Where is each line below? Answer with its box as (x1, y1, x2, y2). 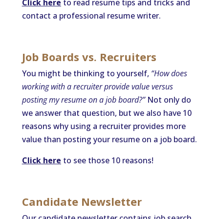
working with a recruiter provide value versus (22, 81, 173, 92)
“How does (151, 68, 187, 79)
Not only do (145, 94, 191, 105)
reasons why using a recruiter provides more (22, 121, 186, 131)
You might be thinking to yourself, (22, 68, 151, 79)
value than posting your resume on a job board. (22, 134, 197, 145)
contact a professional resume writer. (22, 10, 161, 21)
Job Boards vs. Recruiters (22, 49, 156, 64)
